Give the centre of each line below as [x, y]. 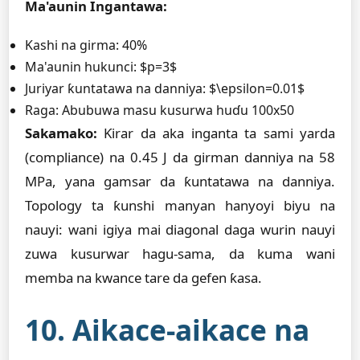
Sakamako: [61, 133]
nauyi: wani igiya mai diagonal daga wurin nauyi [180, 229]
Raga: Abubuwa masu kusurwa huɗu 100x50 [160, 110]
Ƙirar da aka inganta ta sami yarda [216, 133]
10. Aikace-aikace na [167, 329]
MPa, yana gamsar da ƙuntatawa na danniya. [180, 181]
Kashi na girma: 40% [86, 45]
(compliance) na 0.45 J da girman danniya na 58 [180, 157]
